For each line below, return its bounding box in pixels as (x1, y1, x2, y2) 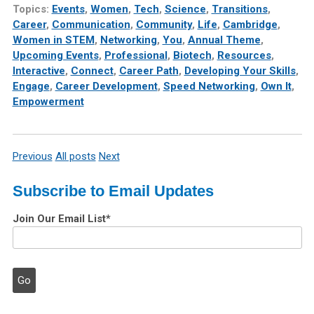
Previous (12, 150, 53, 163)
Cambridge (222, 18, 278, 32)
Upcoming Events (12, 49, 99, 62)
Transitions (211, 3, 268, 16)
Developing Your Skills (184, 64, 296, 78)
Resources (217, 49, 271, 62)
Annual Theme (187, 34, 261, 47)
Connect (70, 64, 114, 78)
